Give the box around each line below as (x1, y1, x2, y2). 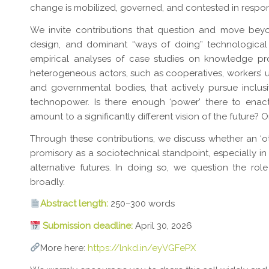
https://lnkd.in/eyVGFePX (88, 242, 196, 253)
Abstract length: (40, 198, 111, 210)
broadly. (30, 176, 65, 187)
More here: (40, 242, 88, 253)
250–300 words (110, 198, 175, 210)
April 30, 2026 (133, 220, 193, 232)
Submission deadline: (40, 220, 133, 232)
